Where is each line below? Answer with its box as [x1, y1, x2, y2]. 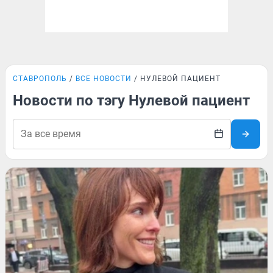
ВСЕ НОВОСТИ [76, 74, 132, 83]
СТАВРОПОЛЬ [13, 74, 67, 83]
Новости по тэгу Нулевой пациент [13, 92, 250, 109]
